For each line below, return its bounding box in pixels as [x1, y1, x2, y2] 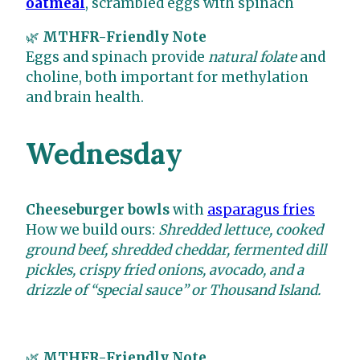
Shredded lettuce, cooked [158, 221, 323, 239]
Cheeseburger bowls [26, 201, 170, 219]
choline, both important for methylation [26, 68, 309, 87]
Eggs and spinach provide [26, 48, 208, 67]
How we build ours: [26, 221, 158, 239]
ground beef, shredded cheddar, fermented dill [26, 241, 326, 260]
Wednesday [26, 135, 182, 173]
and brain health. [26, 88, 144, 107]
